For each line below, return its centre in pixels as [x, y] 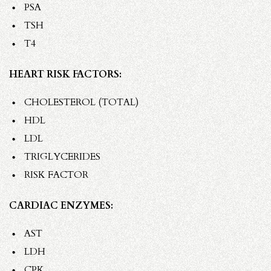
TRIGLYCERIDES [62, 156]
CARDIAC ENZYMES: [61, 205]
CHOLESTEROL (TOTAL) [81, 102]
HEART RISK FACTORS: [65, 74]
